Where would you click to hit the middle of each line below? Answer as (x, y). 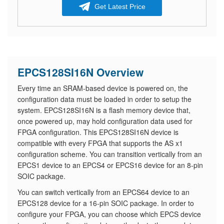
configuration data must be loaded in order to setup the (104, 99)
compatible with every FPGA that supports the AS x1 (100, 143)
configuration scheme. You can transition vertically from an (110, 154)
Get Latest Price (120, 6)
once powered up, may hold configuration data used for (105, 121)
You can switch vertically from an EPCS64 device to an (103, 192)
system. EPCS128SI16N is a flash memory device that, (104, 110)
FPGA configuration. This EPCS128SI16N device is (98, 132)
